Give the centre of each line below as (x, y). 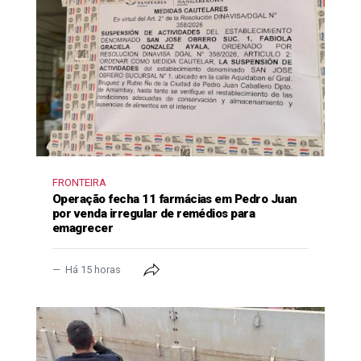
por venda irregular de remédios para (154, 213)
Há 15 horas (93, 269)
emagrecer (83, 228)
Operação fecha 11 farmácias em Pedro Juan (175, 199)
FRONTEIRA (79, 182)
